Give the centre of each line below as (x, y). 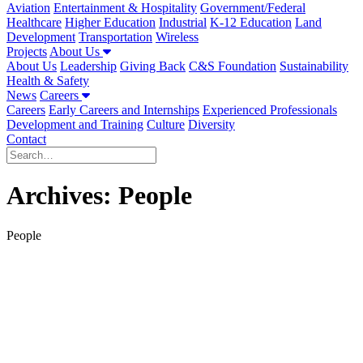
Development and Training (75, 124)
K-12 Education (251, 22)
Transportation (115, 37)
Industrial (183, 22)
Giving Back (153, 66)
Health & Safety (48, 81)
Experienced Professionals (270, 110)
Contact (26, 139)
